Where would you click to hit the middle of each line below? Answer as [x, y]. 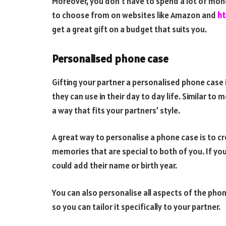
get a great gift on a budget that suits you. [129, 29]
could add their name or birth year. [115, 166]
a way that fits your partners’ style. [116, 110]
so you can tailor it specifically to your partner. [136, 207]
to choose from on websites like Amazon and [135, 15]
